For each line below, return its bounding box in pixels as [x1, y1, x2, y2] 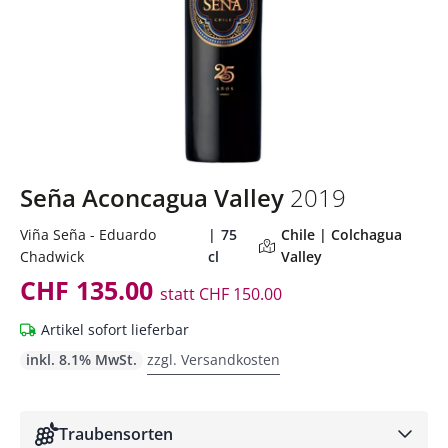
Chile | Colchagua [281, 225, 403, 245]
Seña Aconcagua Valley [20, 181, 290, 215]
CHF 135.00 [20, 273, 160, 308]
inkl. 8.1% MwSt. [26, 350, 137, 370]
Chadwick [20, 247, 84, 267]
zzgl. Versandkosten [147, 350, 280, 370]
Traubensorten [59, 423, 173, 446]
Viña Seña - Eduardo [20, 225, 156, 245]
